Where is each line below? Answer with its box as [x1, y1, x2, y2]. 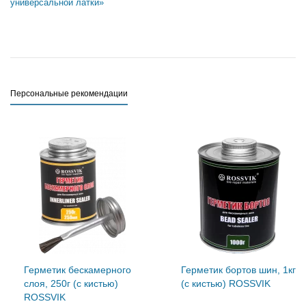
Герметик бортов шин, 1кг [181, 264, 296, 275]
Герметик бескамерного [24, 264, 131, 275]
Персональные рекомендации [10, 89, 128, 98]
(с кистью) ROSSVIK [181, 278, 270, 289]
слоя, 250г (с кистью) [24, 278, 118, 289]
